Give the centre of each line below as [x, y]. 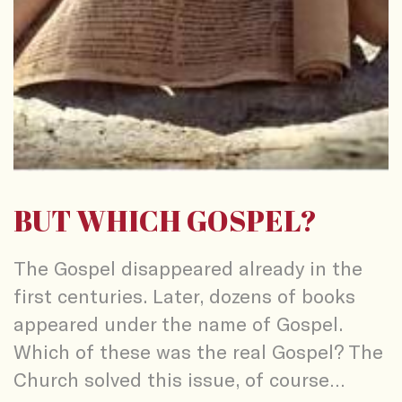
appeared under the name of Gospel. [178, 323]
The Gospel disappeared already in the [188, 268]
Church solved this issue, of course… [179, 379]
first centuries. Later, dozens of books [184, 296]
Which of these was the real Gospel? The [198, 351]
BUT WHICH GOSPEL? [165, 221]
